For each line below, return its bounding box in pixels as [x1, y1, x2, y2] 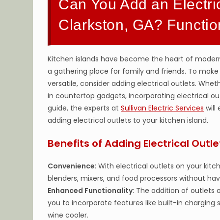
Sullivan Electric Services [121, 103, 204, 113]
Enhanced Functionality [48, 186, 133, 195]
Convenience [48, 161, 95, 171]
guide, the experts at [48, 103, 121, 113]
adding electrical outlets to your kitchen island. [48, 115, 209, 125]
